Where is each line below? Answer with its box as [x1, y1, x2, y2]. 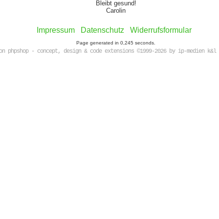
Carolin [106, 7, 126, 14]
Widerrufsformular [130, 26, 192, 34]
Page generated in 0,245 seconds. [76, 40, 155, 45]
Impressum [36, 26, 75, 34]
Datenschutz [80, 26, 124, 34]
